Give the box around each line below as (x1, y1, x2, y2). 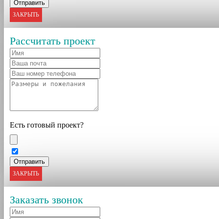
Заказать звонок (10, 193, 83, 206)
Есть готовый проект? (10, 120, 84, 129)
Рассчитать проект (10, 34, 95, 47)
